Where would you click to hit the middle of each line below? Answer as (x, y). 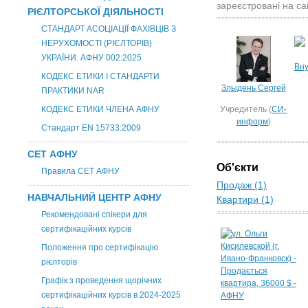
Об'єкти (238, 167)
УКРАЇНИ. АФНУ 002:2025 (91, 58)
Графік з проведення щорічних (101, 280)
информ (252, 122)
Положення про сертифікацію (100, 247)
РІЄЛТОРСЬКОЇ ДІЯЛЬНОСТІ (96, 12)
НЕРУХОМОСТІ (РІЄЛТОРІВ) (97, 43)
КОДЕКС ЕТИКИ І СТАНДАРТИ (100, 76)
